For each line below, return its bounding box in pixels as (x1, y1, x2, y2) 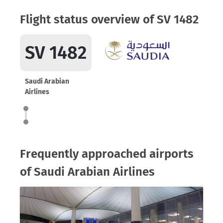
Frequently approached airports (20, 147, 194, 161)
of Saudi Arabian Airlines (20, 165, 155, 179)
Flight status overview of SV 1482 (20, 12, 199, 26)
